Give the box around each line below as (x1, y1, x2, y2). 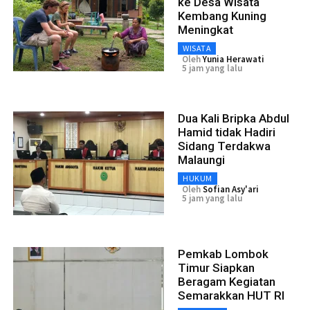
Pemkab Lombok (178, 247, 268, 262)
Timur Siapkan (178, 261, 255, 275)
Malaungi (178, 153, 225, 167)
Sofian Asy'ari (203, 183, 259, 196)
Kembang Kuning (178, 9, 266, 24)
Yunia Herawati (203, 53, 264, 66)
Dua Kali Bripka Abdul (178, 111, 289, 126)
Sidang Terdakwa (178, 139, 271, 154)
